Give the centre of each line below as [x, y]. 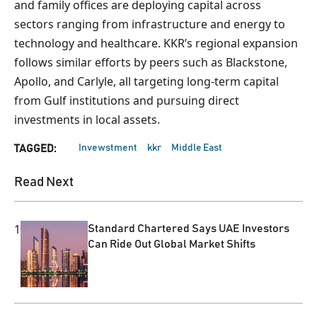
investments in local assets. [87, 119]
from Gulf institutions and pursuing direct [127, 100]
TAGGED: [35, 149]
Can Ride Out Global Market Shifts [171, 244]
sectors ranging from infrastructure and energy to [150, 24]
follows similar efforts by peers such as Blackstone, [151, 62]
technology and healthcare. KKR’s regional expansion [156, 43]
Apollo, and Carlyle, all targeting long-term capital [146, 81]
